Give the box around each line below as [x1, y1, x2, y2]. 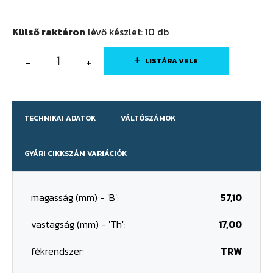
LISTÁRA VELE [145, 55, 198, 66]
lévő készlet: [85, 24, 145, 39]
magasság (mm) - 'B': [31, 190, 119, 205]
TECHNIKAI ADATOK [24, 113, 96, 124]
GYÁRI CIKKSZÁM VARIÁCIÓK [24, 148, 127, 159]
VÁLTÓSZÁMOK [121, 113, 175, 124]
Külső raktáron [12, 24, 85, 39]
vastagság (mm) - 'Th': [31, 217, 126, 232]
